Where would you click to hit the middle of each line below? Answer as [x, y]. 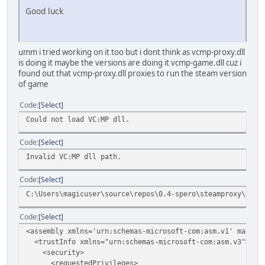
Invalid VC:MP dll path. [74, 156]
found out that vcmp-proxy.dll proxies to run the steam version [132, 73]
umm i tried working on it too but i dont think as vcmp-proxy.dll [132, 52]
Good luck [44, 11]
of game [33, 84]
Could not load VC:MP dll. [78, 119]
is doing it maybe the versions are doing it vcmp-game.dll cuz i [130, 62]
